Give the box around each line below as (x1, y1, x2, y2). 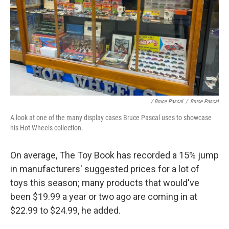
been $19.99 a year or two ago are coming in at (10, 191, 197, 202)
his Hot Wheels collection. (10, 124, 83, 132)
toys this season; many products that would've (10, 177, 199, 188)
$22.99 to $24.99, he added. (10, 205, 121, 216)
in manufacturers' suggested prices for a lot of (10, 164, 199, 174)
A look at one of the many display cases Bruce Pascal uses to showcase (10, 113, 212, 122)
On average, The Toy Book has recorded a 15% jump (10, 150, 219, 161)
